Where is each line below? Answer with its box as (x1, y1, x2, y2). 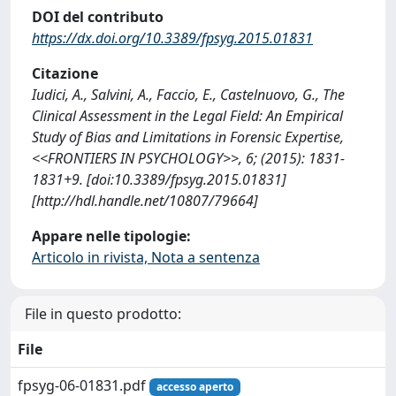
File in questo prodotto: (25, 303, 181, 324)
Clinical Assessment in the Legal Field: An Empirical (32, 105, 343, 126)
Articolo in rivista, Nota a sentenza (32, 247, 260, 267)
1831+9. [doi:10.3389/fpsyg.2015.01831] (32, 169, 286, 189)
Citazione (32, 63, 98, 83)
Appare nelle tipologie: (32, 225, 191, 246)
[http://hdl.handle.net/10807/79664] (32, 190, 258, 210)
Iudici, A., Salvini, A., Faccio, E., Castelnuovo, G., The (32, 84, 345, 104)
